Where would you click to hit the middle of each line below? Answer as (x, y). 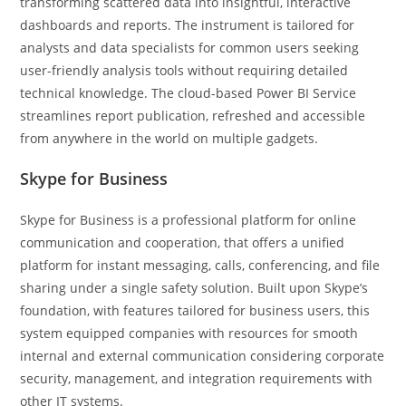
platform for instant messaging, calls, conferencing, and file (200, 265)
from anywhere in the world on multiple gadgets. (169, 138)
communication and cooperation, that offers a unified (183, 242)
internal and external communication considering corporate (203, 355)
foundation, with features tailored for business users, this (195, 310)
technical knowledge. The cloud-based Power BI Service (188, 92)
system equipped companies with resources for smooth (189, 333)
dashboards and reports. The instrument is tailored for (188, 24)
